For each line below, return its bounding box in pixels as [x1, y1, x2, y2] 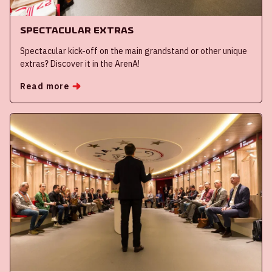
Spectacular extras [20, 24, 134, 36]
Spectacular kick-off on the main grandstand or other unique [20, 45, 247, 56]
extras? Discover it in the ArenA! [20, 58, 140, 69]
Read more [20, 80, 70, 92]
